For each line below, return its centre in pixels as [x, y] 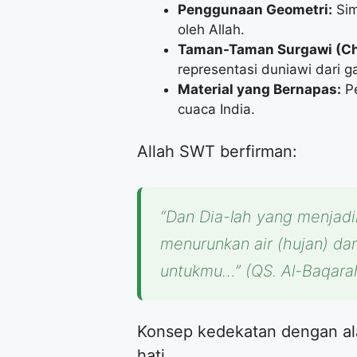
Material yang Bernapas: [259, 89]
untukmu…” [200, 271]
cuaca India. [216, 109]
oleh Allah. [211, 29]
